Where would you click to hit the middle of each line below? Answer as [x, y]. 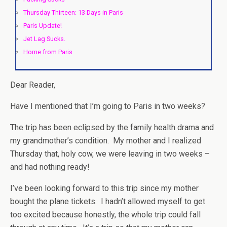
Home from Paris [48, 52]
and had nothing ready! [50, 167]
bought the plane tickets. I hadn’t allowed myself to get [108, 202]
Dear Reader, [33, 85]
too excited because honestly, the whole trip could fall [105, 215]
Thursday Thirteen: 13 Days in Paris [73, 13]
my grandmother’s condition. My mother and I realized [106, 141]
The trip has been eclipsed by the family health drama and [112, 128]
